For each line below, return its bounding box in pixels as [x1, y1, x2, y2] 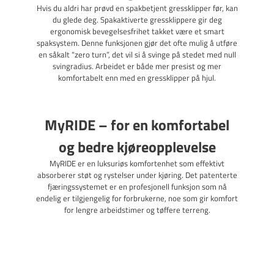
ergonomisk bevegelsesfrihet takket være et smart [50, 25, 224, 38]
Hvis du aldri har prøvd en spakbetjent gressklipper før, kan [36, 2, 238, 15]
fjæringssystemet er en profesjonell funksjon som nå [47, 180, 227, 193]
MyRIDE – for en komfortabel [45, 114, 229, 136]
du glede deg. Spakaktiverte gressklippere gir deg [52, 13, 222, 26]
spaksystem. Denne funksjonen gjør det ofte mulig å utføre [37, 37, 237, 50]
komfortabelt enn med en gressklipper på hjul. [58, 72, 216, 84]
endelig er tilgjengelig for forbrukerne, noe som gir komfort [36, 192, 238, 205]
